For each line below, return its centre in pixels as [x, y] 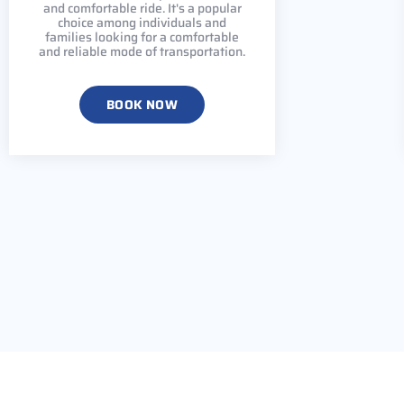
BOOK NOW [142, 104]
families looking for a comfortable [142, 37]
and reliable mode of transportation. [142, 51]
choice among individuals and [142, 22]
